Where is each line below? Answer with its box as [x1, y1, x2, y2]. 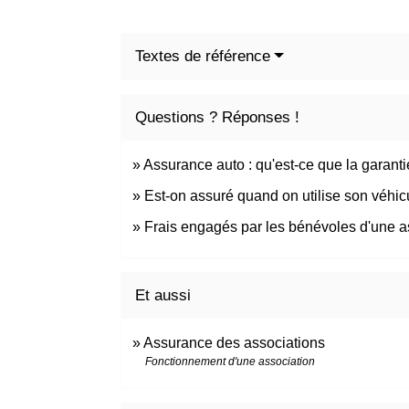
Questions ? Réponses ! [135, 109, 299, 127]
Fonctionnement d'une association [145, 355, 315, 369]
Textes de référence [135, 47, 270, 66]
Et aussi [135, 287, 191, 305]
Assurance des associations [143, 335, 325, 351]
